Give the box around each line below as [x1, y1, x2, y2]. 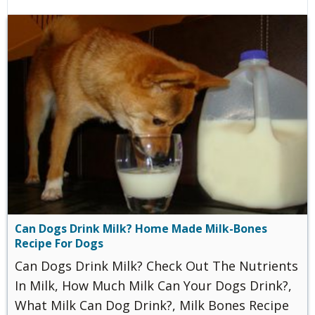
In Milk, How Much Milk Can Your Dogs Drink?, [15, 276, 292, 294]
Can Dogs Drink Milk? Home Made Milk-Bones [15, 220, 267, 236]
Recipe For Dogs [15, 235, 103, 251]
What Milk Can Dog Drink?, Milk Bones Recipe [15, 296, 289, 314]
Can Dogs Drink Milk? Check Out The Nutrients [15, 257, 298, 274]
